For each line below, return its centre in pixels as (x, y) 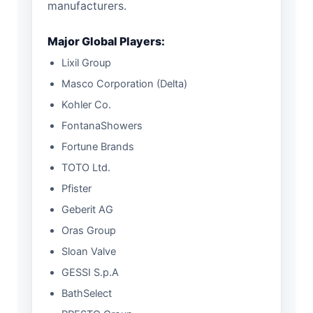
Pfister (77, 188)
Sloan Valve (89, 251)
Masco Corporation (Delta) (124, 83)
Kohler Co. (86, 104)
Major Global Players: (106, 41)
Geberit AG (87, 209)
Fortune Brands (98, 146)
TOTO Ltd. (86, 167)
